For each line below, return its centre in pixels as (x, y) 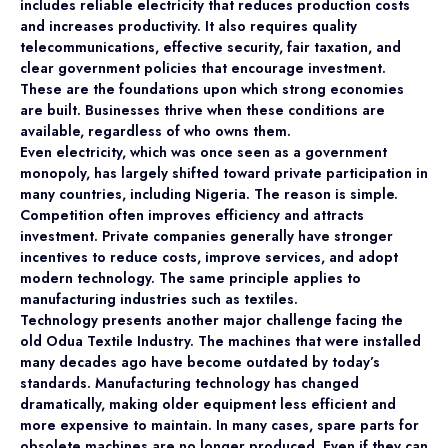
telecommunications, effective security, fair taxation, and (210, 46)
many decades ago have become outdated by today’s (200, 361)
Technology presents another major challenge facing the (211, 319)
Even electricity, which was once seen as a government (203, 151)
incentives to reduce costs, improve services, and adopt (209, 256)
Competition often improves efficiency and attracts (192, 214)
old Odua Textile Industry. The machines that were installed (220, 340)
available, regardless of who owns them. (155, 130)
